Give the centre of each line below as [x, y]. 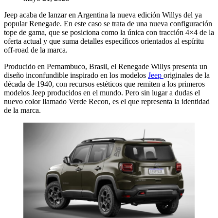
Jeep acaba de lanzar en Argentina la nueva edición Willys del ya [103, 15]
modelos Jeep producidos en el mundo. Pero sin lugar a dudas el [102, 93]
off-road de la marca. [36, 50]
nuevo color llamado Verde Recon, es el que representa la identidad [107, 102]
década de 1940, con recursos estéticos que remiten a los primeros [104, 84]
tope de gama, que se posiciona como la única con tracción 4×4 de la [109, 33]
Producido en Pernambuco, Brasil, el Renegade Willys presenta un [106, 67]
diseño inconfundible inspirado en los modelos [76, 75]
